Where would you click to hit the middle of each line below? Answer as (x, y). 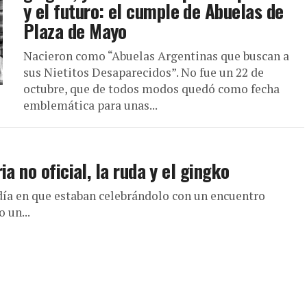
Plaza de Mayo (75, 31)
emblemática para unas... (90, 105)
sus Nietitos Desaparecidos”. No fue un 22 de (144, 72)
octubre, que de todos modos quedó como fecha (151, 89)
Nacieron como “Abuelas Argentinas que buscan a (156, 56)
